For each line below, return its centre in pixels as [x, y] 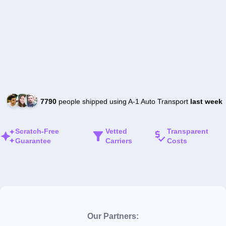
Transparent [188, 131]
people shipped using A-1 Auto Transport [123, 101]
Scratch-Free [37, 131]
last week [206, 101]
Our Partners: [113, 216]
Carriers [119, 141]
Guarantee [33, 141]
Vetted [117, 131]
